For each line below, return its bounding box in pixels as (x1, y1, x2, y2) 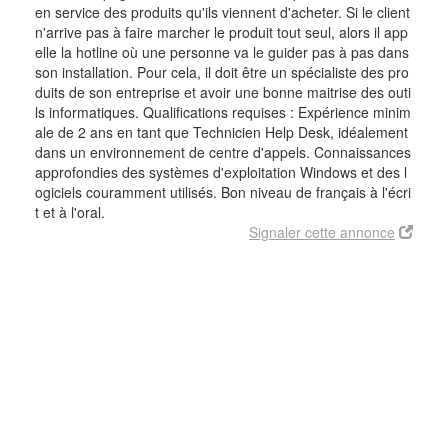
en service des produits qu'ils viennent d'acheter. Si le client (35, 2, 410, 22)
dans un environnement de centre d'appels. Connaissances (35, 142, 411, 162)
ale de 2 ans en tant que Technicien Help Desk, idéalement (35, 122, 408, 142)
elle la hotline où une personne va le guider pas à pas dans (35, 42, 409, 62)
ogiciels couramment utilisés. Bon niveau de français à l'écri (35, 182, 411, 202)
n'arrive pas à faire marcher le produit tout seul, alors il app (35, 22, 408, 42)
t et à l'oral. (35, 202, 105, 222)
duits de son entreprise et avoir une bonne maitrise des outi (35, 82, 411, 102)
